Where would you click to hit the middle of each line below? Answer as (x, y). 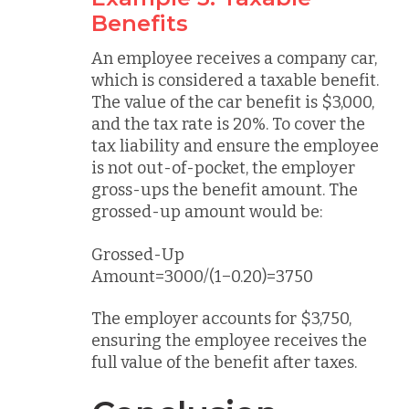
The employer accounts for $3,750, (221, 319)
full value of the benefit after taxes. (224, 362)
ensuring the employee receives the (229, 341)
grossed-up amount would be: (207, 212)
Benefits (140, 23)
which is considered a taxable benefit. (235, 80)
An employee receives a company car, (234, 58)
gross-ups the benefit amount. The (225, 190)
